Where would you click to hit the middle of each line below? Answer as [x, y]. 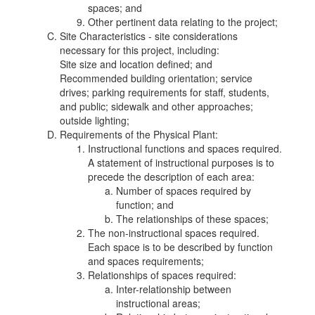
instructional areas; [158, 303]
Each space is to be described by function [180, 247]
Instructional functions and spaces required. [185, 148]
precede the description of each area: [171, 176]
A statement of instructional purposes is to [181, 162]
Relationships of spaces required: [162, 275]
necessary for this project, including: [140, 50]
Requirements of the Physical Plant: [139, 134]
